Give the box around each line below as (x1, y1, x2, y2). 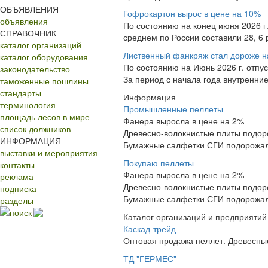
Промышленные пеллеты (123, 103, 223, 115)
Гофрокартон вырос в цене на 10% (123, 7, 261, 19)
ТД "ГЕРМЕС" (123, 252, 176, 264)
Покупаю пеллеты (123, 157, 194, 169)
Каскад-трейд (123, 223, 176, 234)
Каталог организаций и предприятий (123, 211, 267, 223)
